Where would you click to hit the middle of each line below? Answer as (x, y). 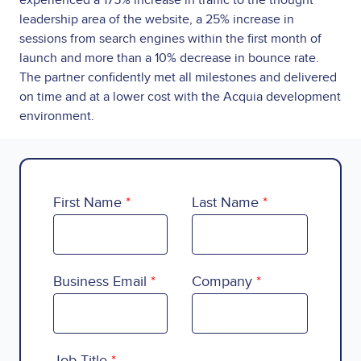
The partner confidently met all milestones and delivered (178, 78)
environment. (58, 116)
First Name (87, 203)
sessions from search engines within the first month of (170, 39)
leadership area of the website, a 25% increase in (157, 20)
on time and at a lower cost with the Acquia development (180, 97)
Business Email (100, 282)
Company (222, 282)
